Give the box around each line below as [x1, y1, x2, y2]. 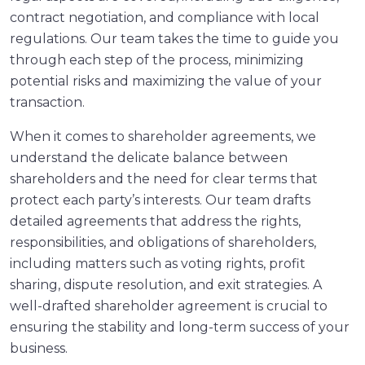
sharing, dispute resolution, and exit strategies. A [10, 276, 322, 292]
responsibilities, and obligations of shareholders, [10, 234, 316, 250]
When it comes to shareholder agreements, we [10, 128, 316, 144]
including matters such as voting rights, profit [10, 255, 306, 271]
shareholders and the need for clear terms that [10, 170, 318, 187]
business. [10, 340, 68, 356]
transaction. [10, 94, 85, 110]
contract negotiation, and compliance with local [10, 9, 319, 25]
